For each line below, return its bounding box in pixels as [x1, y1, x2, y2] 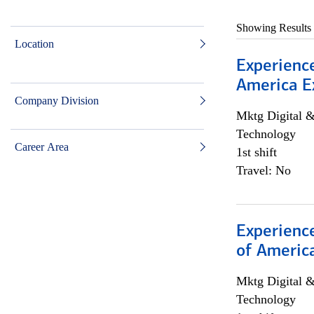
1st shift [235, 145, 277, 159]
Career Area [15, 141, 69, 153]
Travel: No [235, 163, 291, 177]
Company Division [15, 95, 99, 107]
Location [15, 38, 54, 50]
